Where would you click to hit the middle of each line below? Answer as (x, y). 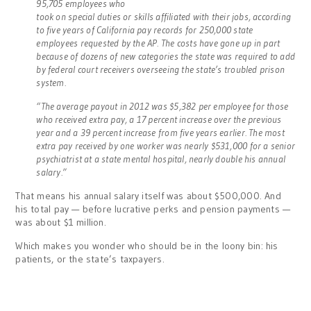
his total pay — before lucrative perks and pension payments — (153, 209)
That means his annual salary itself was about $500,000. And (148, 195)
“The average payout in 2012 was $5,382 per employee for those (162, 106)
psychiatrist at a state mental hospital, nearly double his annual (161, 159)
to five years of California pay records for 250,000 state (145, 30)
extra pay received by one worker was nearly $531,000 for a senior (166, 145)
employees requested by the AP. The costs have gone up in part (158, 43)
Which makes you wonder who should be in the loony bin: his (147, 245)
